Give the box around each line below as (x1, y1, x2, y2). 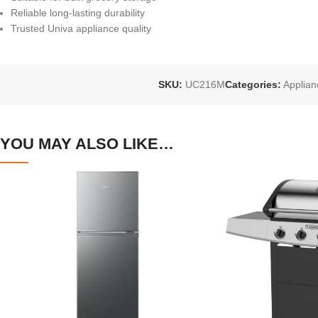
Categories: (224, 79, 281, 91)
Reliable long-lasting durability (11, 6, 145, 18)
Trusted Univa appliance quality (11, 22, 151, 34)
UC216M (185, 79, 225, 91)
